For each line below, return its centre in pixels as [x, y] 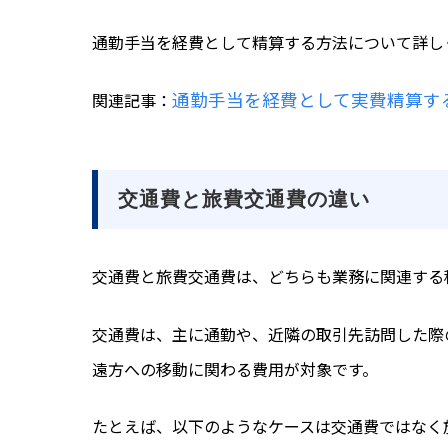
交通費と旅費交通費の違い [244, 199]
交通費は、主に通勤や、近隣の [204, 333]
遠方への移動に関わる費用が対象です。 [235, 368]
